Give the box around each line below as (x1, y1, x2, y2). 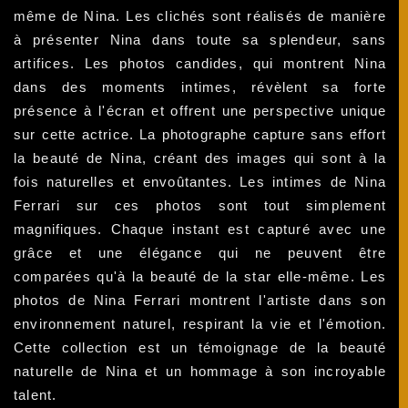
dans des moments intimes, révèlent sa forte (14, 78, 387, 95)
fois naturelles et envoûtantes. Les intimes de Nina (14, 173, 387, 189)
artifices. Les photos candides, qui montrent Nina (14, 55, 387, 71)
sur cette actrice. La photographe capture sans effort (14, 126, 387, 142)
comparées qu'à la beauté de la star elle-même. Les (14, 268, 387, 284)
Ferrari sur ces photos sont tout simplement (14, 197, 387, 213)
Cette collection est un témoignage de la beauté (14, 339, 387, 355)
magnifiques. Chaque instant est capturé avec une (14, 220, 387, 237)
